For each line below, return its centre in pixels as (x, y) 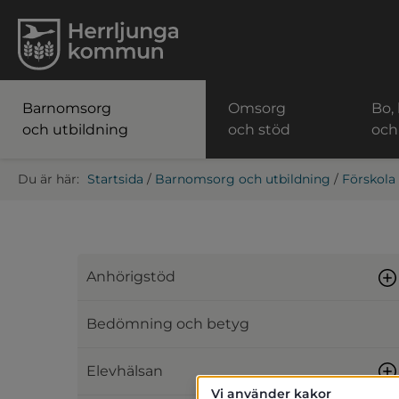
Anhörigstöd (131, 277)
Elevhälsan (125, 371)
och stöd (260, 130)
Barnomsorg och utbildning (243, 179)
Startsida (115, 179)
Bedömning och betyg (168, 324)
